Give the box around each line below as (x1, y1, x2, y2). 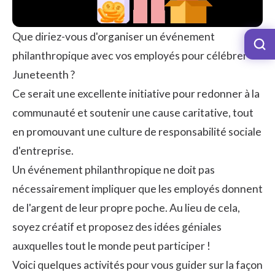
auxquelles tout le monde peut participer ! (12, 239, 211, 252)
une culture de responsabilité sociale (87, 125, 261, 138)
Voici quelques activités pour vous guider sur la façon (12, 258, 263, 271)
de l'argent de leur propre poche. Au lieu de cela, (12, 201, 240, 214)
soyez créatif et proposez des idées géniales (12, 220, 222, 233)
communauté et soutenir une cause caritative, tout (12, 106, 254, 119)
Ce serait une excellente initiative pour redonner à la (12, 87, 260, 100)
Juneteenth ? (12, 68, 75, 81)
